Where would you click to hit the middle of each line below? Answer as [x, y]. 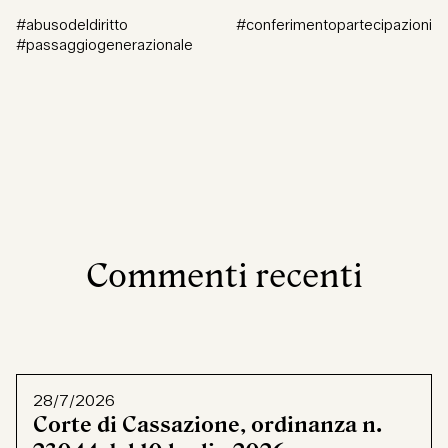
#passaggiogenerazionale [104, 45]
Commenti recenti [224, 276]
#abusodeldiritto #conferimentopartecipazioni [224, 25]
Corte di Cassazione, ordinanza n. [207, 424]
